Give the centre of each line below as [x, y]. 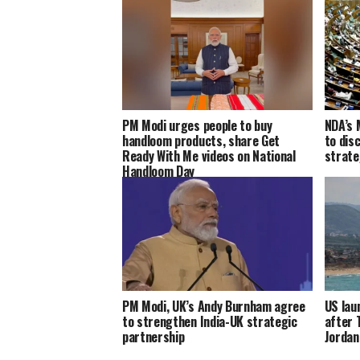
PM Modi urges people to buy [197, 126]
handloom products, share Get [201, 141]
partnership [153, 337]
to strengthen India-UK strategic [210, 322]
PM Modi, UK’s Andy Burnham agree [214, 307]
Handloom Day [159, 172]
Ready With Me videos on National [209, 156]
